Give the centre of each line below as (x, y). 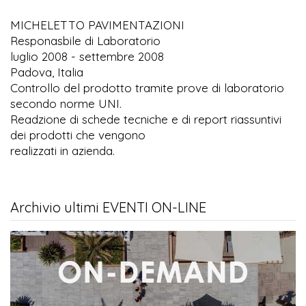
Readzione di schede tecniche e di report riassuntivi (146, 120)
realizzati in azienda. (62, 151)
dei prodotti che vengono (78, 135)
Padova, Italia (47, 72)
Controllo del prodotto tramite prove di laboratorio (147, 88)
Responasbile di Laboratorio (85, 41)
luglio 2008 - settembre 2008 (87, 57)
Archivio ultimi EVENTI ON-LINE (108, 208)
